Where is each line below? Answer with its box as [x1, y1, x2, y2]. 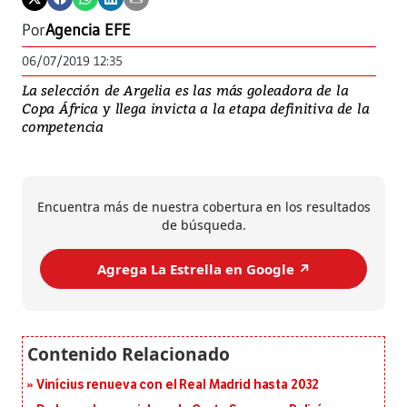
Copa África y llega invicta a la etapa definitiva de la [22, 99, 370, 118]
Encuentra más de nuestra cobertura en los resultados [36, 198, 371, 216]
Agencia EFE [45, 20, 131, 41]
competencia [22, 117, 104, 136]
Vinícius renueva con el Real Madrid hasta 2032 [35, 377, 320, 393]
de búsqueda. [161, 216, 246, 234]
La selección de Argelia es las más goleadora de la [22, 81, 349, 100]
